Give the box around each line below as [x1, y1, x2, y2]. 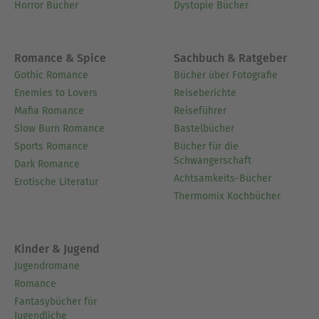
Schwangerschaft [174, 154, 251, 167]
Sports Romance [14, 140, 88, 152]
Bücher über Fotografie [174, 68, 278, 81]
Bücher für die [174, 140, 239, 152]
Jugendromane [14, 259, 80, 272]
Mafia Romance [14, 104, 84, 117]
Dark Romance [14, 157, 80, 170]
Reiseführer [174, 104, 226, 117]
